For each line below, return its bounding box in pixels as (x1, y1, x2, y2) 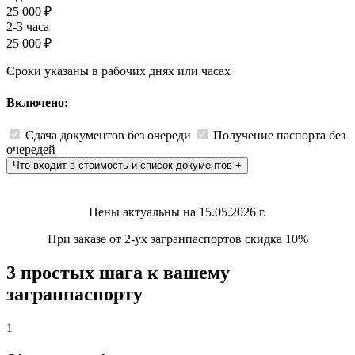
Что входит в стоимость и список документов (13, 158, 235, 171)
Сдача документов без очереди (25, 128, 191, 142)
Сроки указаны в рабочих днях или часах (6, 64, 231, 78)
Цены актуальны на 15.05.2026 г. (89, 204, 266, 219)
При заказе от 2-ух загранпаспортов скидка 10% (47, 231, 308, 246)
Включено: (6, 95, 68, 109)
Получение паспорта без (213, 128, 345, 142)
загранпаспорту (6, 283, 143, 304)
